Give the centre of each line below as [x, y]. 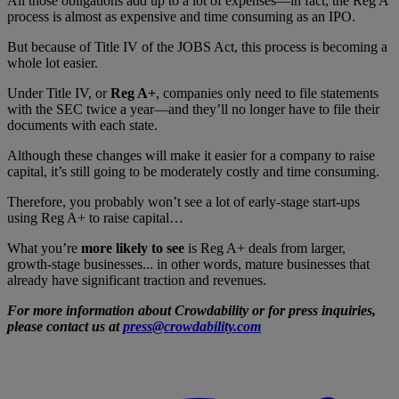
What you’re [44, 248]
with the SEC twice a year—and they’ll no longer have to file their [193, 110]
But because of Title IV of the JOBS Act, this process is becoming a [197, 47]
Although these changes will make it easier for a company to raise [191, 156]
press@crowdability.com [192, 327]
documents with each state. [82, 126]
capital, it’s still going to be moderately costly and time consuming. [193, 172]
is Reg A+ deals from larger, [265, 248]
